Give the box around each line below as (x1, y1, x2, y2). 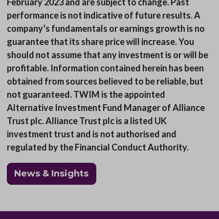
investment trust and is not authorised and (6, 129, 176, 140)
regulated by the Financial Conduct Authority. (6, 142, 190, 153)
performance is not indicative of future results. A (6, 10, 200, 21)
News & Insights (14, 168, 88, 179)
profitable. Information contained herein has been (6, 63, 204, 74)
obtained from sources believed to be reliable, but (6, 76, 203, 87)
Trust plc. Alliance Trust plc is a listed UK (6, 115, 167, 127)
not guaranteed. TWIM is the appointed (6, 89, 165, 100)
